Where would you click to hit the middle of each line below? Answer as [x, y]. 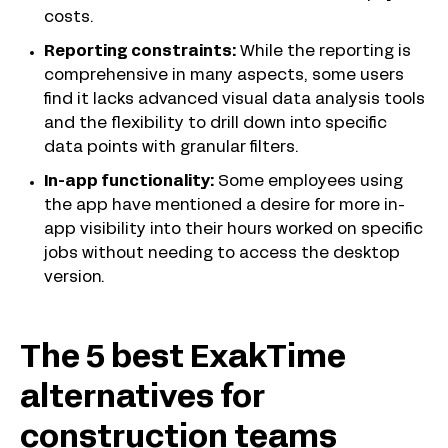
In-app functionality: [129, 182]
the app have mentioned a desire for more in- [225, 206]
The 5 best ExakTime [183, 359]
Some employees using [308, 182]
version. [76, 278]
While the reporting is [323, 52]
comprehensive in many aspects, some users [224, 76]
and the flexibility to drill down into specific [215, 124]
